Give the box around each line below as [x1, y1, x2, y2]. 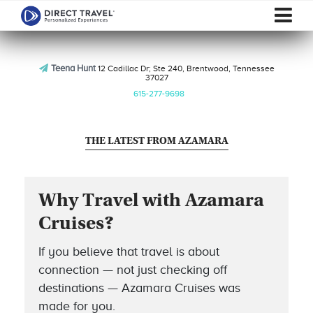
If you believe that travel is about [38, 245, 219, 259]
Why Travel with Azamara [38, 192, 264, 212]
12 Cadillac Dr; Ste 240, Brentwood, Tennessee [95, 64, 275, 73]
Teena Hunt [50, 63, 96, 73]
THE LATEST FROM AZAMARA [85, 136, 228, 147]
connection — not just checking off [38, 263, 227, 277]
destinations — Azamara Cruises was [38, 281, 240, 295]
